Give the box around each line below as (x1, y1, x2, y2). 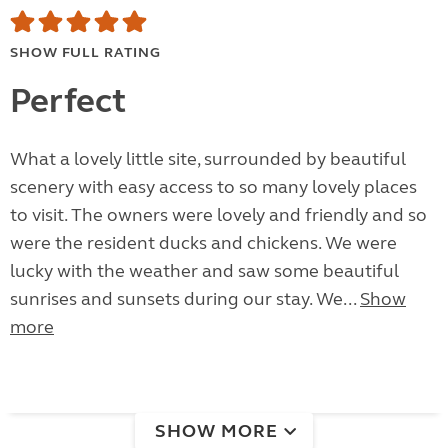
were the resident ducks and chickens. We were (10, 232, 397, 255)
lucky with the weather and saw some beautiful (10, 260, 399, 283)
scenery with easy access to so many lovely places (10, 176, 417, 199)
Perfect (10, 80, 126, 123)
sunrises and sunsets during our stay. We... (10, 288, 360, 311)
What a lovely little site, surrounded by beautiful (10, 148, 406, 171)
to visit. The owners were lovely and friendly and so (10, 204, 427, 227)
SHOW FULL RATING (10, 44, 161, 62)
